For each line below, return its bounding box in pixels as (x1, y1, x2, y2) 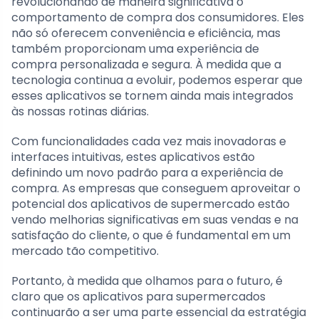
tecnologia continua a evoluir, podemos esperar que (11, 72, 303, 89)
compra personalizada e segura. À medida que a (11, 56, 281, 73)
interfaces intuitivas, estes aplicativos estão (11, 149, 255, 166)
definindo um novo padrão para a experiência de (11, 164, 283, 182)
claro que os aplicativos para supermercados (11, 288, 266, 305)
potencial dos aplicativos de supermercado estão (11, 196, 290, 213)
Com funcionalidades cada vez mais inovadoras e (11, 133, 286, 150)
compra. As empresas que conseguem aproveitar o (11, 180, 300, 197)
